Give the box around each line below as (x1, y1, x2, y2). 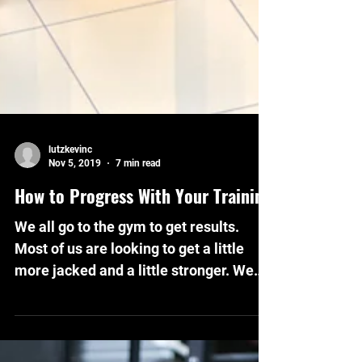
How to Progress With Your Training (15, 215, 272, 241)
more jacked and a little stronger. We (15, 294, 233, 311)
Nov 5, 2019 (48, 189, 101, 201)
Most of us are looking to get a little (15, 272, 244, 289)
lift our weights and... (15, 316, 151, 333)
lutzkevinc (48, 176, 92, 187)
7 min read (116, 189, 161, 201)
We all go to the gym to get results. (15, 250, 239, 267)
